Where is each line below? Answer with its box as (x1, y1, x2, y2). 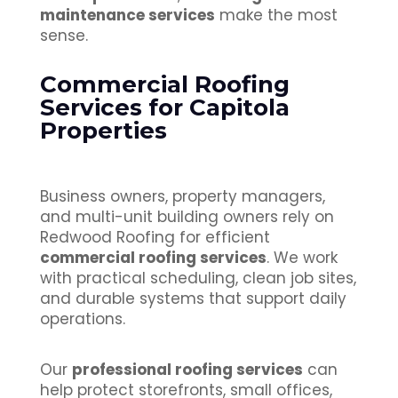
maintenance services (39, 4, 215, 27)
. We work (266, 247, 338, 269)
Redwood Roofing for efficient (39, 227, 270, 249)
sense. (39, 25, 88, 47)
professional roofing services (71, 359, 303, 381)
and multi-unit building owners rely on (39, 206, 334, 228)
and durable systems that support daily (39, 288, 346, 310)
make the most (214, 4, 338, 27)
